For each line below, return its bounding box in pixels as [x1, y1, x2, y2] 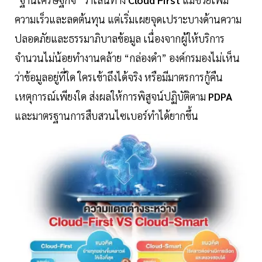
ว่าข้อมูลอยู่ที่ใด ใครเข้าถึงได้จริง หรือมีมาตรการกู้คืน [15, 70, 223, 84]
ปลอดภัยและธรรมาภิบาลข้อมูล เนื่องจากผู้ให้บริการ [15, 32, 225, 46]
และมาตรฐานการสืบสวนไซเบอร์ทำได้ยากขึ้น [15, 109, 198, 123]
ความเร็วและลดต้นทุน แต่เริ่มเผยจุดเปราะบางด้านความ [15, 12, 242, 26]
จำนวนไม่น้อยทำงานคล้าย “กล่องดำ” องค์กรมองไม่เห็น [15, 51, 240, 65]
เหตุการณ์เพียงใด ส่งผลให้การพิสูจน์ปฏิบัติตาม [15, 89, 206, 104]
